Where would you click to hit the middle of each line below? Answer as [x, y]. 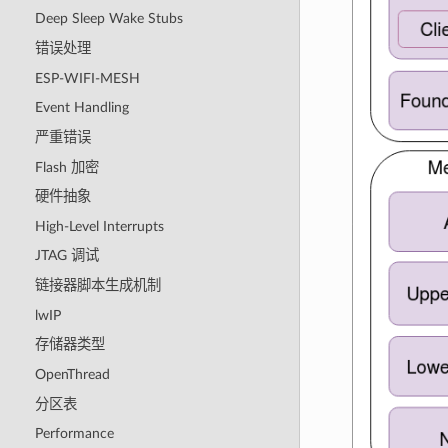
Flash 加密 [66, 167]
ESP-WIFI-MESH [87, 78]
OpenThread [72, 374]
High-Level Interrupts [99, 226]
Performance [74, 434]
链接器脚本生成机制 [97, 286]
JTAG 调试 [66, 256]
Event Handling [81, 108]
